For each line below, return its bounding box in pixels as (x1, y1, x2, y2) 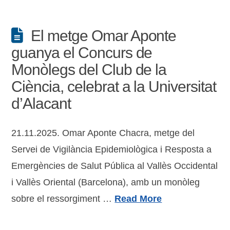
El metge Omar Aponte (31, 27, 177, 44)
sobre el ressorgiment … (11, 194, 115, 204)
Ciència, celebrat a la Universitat (11, 78, 216, 95)
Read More (114, 194, 162, 204)
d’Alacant (11, 95, 71, 112)
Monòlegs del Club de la (11, 61, 167, 78)
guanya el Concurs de (11, 44, 152, 61)
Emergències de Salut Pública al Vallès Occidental (11, 161, 218, 171)
